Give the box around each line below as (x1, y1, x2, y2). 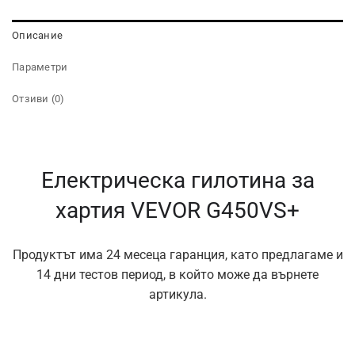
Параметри (12, 60, 68, 73)
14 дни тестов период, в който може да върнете (36, 266, 319, 282)
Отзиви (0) (12, 92, 65, 105)
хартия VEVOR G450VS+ (55, 197, 300, 223)
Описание (12, 29, 63, 41)
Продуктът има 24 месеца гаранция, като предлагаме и (12, 246, 343, 262)
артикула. (148, 286, 207, 302)
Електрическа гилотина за (40, 166, 315, 193)
